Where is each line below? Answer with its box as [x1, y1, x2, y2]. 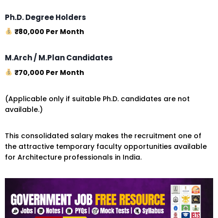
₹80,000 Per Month [14, 27, 84, 37]
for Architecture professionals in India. [5, 152, 142, 162]
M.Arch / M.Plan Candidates [5, 53, 113, 63]
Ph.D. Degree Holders [5, 12, 86, 22]
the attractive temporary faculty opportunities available [5, 141, 207, 151]
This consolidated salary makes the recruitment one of [5, 130, 201, 141]
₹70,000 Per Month [14, 67, 84, 77]
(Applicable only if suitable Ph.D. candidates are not [5, 93, 190, 104]
